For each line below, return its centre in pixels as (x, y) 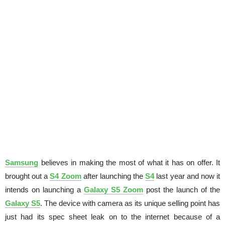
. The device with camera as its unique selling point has (130, 203)
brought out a (28, 176)
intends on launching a (44, 190)
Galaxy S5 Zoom (114, 190)
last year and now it (187, 176)
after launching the (113, 176)
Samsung (22, 162)
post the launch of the (182, 190)
